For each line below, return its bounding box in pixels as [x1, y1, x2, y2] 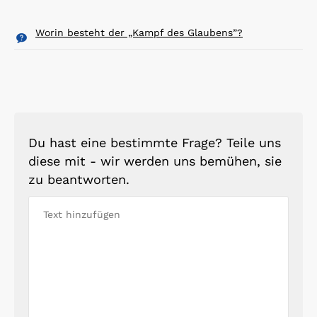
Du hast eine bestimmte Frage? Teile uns [28, 134, 281, 150]
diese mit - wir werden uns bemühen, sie [28, 153, 282, 168]
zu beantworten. [28, 171, 129, 187]
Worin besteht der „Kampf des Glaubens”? [35, 26, 243, 38]
